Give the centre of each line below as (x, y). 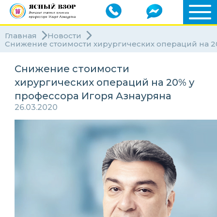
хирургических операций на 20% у (104, 82)
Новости (64, 35)
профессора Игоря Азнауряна (93, 96)
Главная (21, 35)
